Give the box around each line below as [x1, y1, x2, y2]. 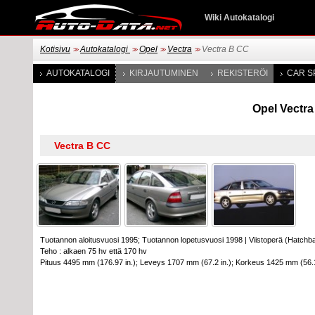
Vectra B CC [202, 44, 249, 54]
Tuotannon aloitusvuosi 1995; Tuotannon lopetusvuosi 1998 [40, 236, 243, 245]
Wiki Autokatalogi [205, 13, 274, 22]
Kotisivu [40, 44, 70, 54]
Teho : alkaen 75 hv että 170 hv [40, 247, 147, 256]
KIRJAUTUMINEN [129, 68, 198, 78]
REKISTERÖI [217, 68, 268, 78]
